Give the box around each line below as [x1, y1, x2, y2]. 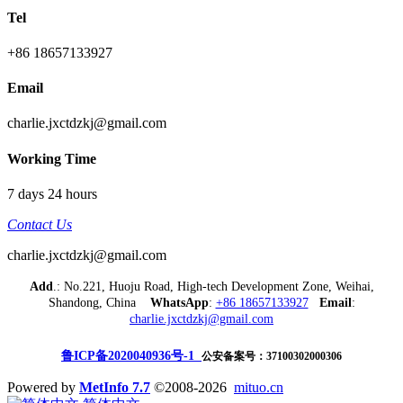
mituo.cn [234, 379, 283, 395]
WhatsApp [149, 295, 209, 309]
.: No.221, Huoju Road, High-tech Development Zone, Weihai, [52, 279, 374, 293]
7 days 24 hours [7, 185, 97, 201]
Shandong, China [48, 295, 150, 309]
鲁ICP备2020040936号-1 [61, 348, 201, 363]
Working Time [7, 150, 96, 166]
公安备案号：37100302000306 [201, 349, 342, 363]
